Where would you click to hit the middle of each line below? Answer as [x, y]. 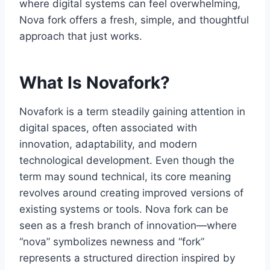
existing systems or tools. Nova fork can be [124, 209]
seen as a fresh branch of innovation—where [128, 226]
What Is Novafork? [95, 83]
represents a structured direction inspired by [127, 258]
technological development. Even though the [127, 161]
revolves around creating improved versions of [131, 193]
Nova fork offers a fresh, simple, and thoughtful [134, 20]
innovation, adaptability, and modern [108, 144]
